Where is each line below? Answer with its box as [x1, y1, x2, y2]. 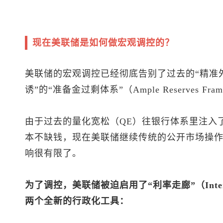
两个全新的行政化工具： [25, 196, 129, 206]
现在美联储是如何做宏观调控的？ [32, 37, 174, 48]
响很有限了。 [25, 148, 82, 158]
